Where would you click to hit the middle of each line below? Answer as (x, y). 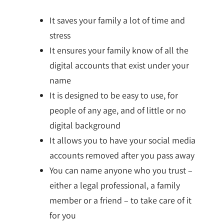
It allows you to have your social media (122, 140)
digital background (85, 125)
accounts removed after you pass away (122, 155)
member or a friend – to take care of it (120, 200)
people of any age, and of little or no (117, 110)
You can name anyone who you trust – (121, 170)
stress (60, 35)
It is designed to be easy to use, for (113, 95)
